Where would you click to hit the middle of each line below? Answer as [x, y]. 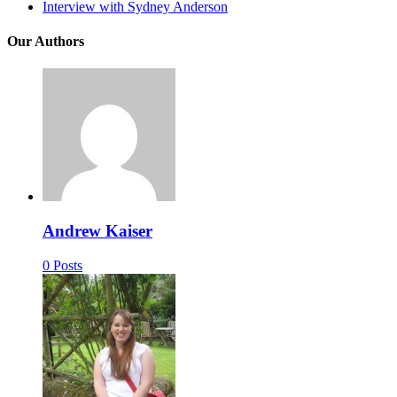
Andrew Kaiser [97, 230]
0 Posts [62, 265]
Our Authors [46, 41]
